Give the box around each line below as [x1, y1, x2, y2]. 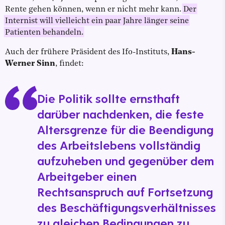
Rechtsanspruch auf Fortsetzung [37, 184, 213, 200]
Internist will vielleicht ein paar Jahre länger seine [5, 17, 189, 26]
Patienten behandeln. [5, 29, 83, 37]
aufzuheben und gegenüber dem [37, 153, 214, 169]
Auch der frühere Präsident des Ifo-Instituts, [5, 48, 171, 57]
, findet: [55, 60, 84, 68]
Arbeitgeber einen [37, 169, 137, 184]
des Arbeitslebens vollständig [37, 138, 200, 153]
